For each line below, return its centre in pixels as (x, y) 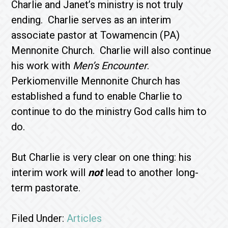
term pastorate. (46, 188)
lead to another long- (152, 173)
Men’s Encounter (110, 66)
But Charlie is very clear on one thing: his (102, 157)
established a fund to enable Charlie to (97, 96)
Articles (84, 218)
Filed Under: (39, 218)
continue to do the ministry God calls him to (109, 111)
